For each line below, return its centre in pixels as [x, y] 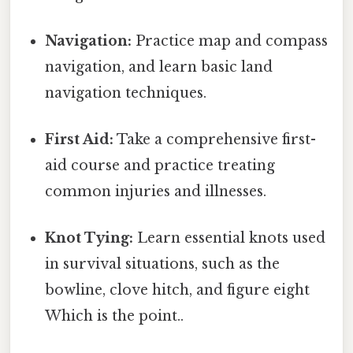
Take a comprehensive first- [215, 140]
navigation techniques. [126, 93]
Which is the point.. [115, 316]
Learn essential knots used [230, 238]
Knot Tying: [89, 238]
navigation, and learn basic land [159, 67]
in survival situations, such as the [163, 264]
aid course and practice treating [160, 166]
